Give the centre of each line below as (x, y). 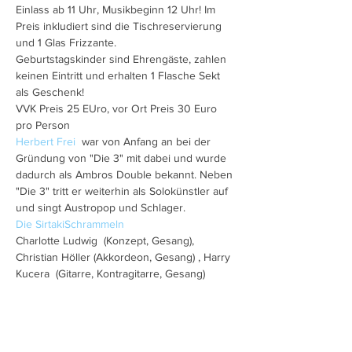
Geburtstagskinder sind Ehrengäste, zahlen (123, 59)
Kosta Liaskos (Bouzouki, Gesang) (99, 290)
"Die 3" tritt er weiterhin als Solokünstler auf (123, 191)
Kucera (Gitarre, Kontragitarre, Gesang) (112, 273)
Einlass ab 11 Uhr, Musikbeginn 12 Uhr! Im (117, 9)
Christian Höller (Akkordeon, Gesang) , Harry (125, 257)
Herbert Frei (47, 141)
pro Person (43, 125)
